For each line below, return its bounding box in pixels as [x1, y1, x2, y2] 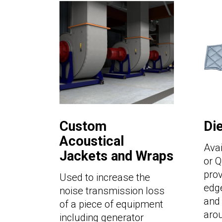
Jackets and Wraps [59, 148, 173, 165]
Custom [59, 118, 107, 135]
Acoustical [59, 133, 124, 150]
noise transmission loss [59, 185, 165, 197]
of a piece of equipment [59, 198, 163, 211]
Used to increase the [59, 171, 150, 184]
